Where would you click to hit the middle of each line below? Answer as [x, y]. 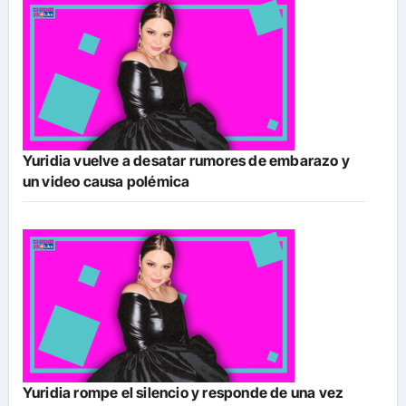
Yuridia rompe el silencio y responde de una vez [183, 393]
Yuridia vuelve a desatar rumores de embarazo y [186, 161]
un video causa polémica [106, 182]
